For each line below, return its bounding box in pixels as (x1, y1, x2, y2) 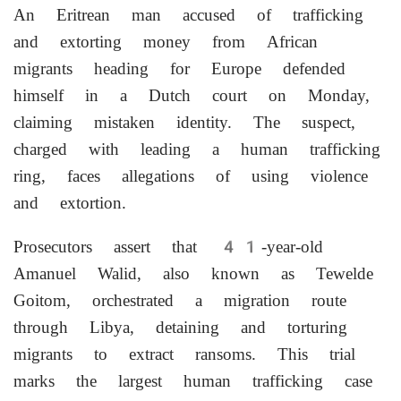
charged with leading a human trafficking (13, 139, 380, 159)
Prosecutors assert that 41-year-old (13, 236, 323, 257)
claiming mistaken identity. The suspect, (13, 112, 355, 132)
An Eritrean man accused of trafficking (13, 4, 363, 25)
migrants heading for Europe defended (13, 58, 346, 79)
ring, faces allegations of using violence (13, 166, 368, 186)
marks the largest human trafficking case (13, 371, 372, 391)
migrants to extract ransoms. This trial (13, 344, 355, 364)
